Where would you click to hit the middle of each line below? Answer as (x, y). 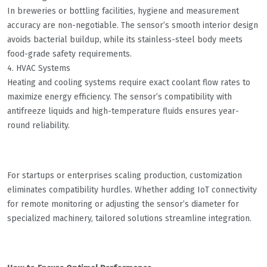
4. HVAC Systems (39, 69)
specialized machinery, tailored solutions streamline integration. (129, 219)
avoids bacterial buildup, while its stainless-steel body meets (125, 40)
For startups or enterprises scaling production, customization (125, 176)
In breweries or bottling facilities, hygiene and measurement (123, 11)
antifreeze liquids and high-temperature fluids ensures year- (123, 111)
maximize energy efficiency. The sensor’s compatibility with (119, 97)
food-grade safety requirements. (69, 54)
